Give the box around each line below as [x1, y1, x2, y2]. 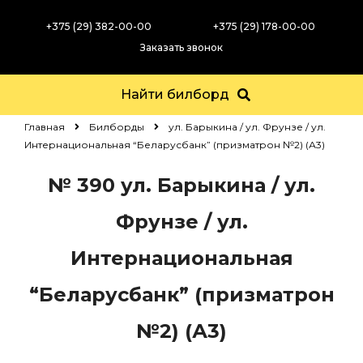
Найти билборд [121, 87, 229, 102]
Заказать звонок [140, 41, 223, 53]
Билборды [89, 121, 144, 133]
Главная [24, 121, 65, 133]
